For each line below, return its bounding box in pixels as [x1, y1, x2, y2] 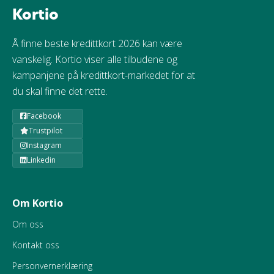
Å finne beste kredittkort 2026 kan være [12, 37, 182, 50]
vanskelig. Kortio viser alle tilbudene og [12, 53, 177, 66]
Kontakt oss [12, 239, 59, 251]
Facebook [27, 111, 61, 121]
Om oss [12, 218, 43, 230]
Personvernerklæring [12, 260, 92, 272]
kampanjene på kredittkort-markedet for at [12, 68, 195, 82]
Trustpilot [29, 125, 62, 136]
